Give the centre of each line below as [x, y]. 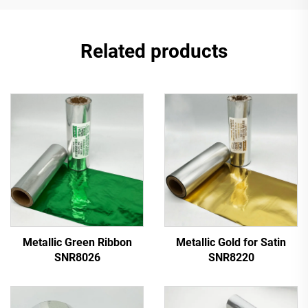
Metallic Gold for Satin [231, 242]
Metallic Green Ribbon [77, 242]
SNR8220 [231, 257]
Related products [154, 51]
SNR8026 [77, 257]
